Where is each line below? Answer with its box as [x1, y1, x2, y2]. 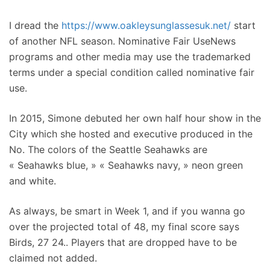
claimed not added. [9, 252, 97, 264]
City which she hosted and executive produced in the [9, 128, 253, 140]
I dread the [9, 19, 61, 31]
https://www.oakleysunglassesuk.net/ [61, 19, 231, 31]
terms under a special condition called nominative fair [9, 66, 254, 78]
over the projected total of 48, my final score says [9, 221, 239, 233]
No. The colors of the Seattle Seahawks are [9, 143, 207, 155]
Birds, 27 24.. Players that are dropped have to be [9, 236, 237, 248]
